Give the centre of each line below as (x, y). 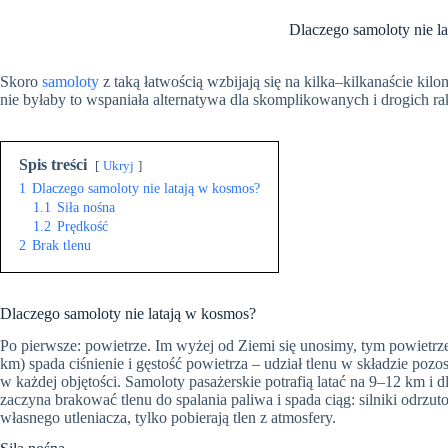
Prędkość (82, 225)
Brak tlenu (61, 244)
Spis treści (53, 164)
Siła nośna (86, 206)
